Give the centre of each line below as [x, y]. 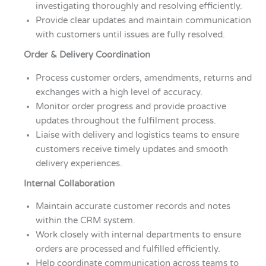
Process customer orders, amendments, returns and [144, 78]
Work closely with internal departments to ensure [138, 235]
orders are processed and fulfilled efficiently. [128, 249]
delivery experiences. [79, 163]
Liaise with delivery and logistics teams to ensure [137, 135]
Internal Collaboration [69, 183]
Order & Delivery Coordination [87, 55]
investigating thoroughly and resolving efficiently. [139, 7]
